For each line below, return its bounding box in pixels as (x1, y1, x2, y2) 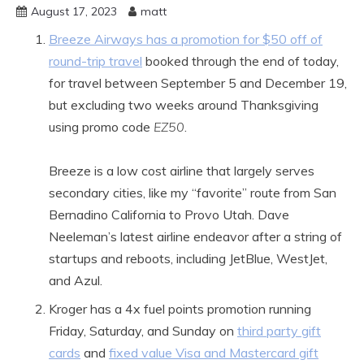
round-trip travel (49, 53, 142, 70)
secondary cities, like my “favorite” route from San (49, 184, 336, 201)
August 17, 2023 (31, 4, 117, 19)
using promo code (49, 119, 154, 136)
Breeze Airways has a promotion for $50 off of (49, 31, 323, 48)
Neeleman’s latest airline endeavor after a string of (49, 228, 342, 245)
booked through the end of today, (142, 53, 339, 70)
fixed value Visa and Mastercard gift (109, 344, 318, 362)
